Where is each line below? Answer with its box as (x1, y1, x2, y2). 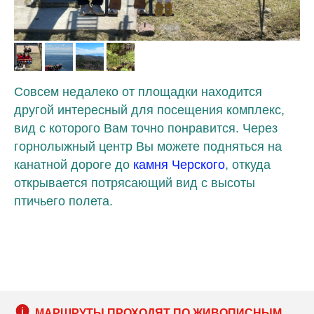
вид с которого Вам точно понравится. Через (14, 121, 278, 135)
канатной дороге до (14, 157, 133, 172)
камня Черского (133, 157, 225, 172)
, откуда (225, 157, 271, 172)
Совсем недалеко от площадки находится (14, 84, 262, 99)
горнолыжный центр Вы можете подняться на (14, 139, 282, 153)
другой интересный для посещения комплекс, (14, 102, 285, 117)
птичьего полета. (14, 193, 113, 208)
